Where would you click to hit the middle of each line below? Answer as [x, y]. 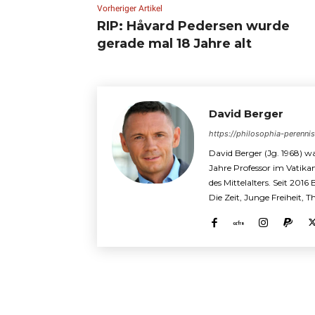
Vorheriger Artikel [130, 8]
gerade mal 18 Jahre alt [174, 43]
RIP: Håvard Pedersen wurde [193, 26]
